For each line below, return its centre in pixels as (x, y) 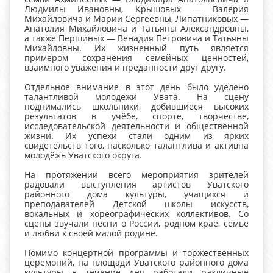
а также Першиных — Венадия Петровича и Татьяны (136, 38)
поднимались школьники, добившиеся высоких (136, 107)
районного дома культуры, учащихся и (136, 194)
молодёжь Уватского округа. (83, 155)
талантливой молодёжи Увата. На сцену (136, 97)
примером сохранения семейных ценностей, (136, 58)
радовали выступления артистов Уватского (136, 185)
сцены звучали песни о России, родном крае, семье (136, 224)
